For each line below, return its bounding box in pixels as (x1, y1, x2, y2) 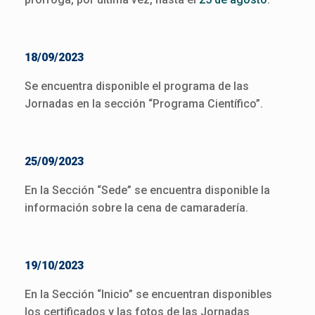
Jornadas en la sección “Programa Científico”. (25, 97, 263, 110)
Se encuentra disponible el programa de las (25, 79, 249, 93)
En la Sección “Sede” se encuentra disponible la (25, 184, 270, 197)
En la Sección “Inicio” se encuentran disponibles (25, 288, 272, 301)
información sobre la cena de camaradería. (25, 201, 248, 214)
